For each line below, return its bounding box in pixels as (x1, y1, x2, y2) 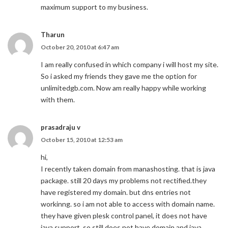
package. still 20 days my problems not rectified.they (41, 176, 207, 185)
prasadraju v (41, 123, 80, 131)
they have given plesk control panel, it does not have (41, 211, 207, 220)
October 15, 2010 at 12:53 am (41, 136, 123, 144)
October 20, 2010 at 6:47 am (41, 43, 119, 51)
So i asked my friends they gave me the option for (41, 72, 197, 80)
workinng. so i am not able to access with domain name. (41, 199, 215, 208)
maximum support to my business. (41, 3, 148, 11)
